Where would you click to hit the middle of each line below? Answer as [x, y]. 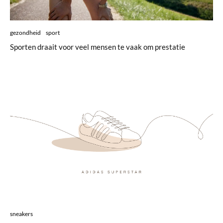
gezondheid [25, 32]
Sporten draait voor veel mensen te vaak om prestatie [98, 47]
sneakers [21, 214]
